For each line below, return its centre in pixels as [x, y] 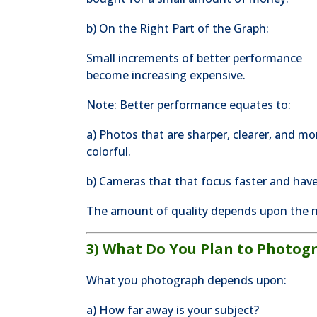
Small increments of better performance [194, 58]
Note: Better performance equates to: [189, 105]
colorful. [109, 151]
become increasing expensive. [166, 75]
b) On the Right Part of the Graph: [178, 28]
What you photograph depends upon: [186, 280]
